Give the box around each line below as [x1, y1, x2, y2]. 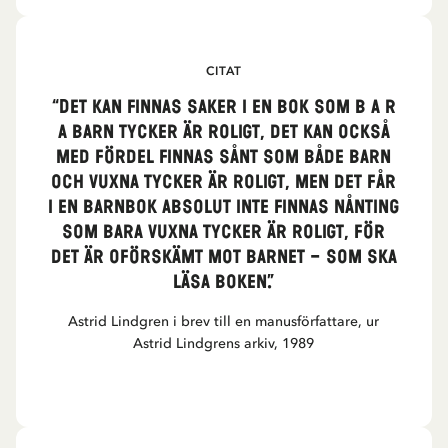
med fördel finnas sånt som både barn [56, 145, 392, 170]
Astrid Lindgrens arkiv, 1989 [133, 335, 315, 352]
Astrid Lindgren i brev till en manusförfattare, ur [68, 313, 380, 330]
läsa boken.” [173, 270, 275, 295]
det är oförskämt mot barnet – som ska [50, 245, 397, 270]
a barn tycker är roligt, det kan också [57, 120, 390, 145]
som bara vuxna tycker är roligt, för [62, 220, 386, 245]
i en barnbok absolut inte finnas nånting [48, 195, 400, 220]
